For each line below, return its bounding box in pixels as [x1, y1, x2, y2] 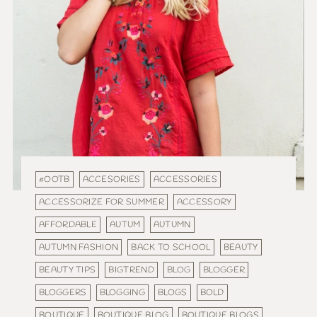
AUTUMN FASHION [39, 241, 119, 253]
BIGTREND [108, 263, 154, 276]
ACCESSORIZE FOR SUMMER [39, 195, 164, 208]
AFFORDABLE [39, 218, 98, 231]
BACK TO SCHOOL [131, 241, 211, 253]
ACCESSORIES [153, 173, 218, 185]
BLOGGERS [39, 286, 87, 299]
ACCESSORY [176, 195, 232, 208]
